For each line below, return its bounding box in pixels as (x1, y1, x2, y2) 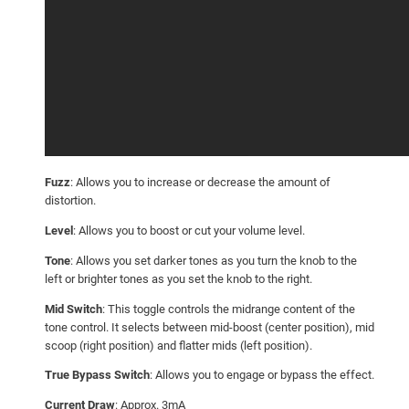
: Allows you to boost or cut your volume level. (72, 223, 305, 237)
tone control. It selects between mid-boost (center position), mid (44, 320, 374, 334)
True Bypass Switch (44, 368, 150, 383)
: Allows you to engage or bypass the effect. (149, 368, 374, 383)
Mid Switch (44, 301, 102, 316)
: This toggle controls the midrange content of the (101, 301, 355, 316)
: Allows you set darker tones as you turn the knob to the (69, 253, 357, 267)
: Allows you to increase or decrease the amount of (69, 174, 330, 189)
